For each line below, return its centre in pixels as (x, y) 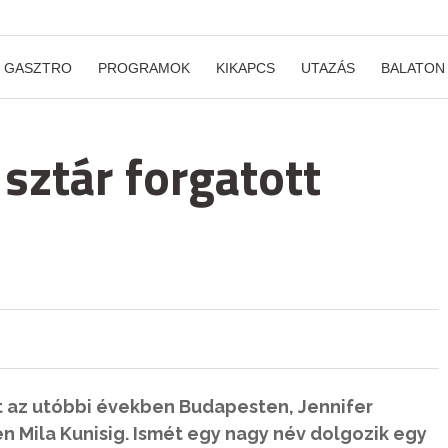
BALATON (413, 68)
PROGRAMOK (144, 68)
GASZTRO (38, 68)
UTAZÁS (328, 68)
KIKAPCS (245, 68)
